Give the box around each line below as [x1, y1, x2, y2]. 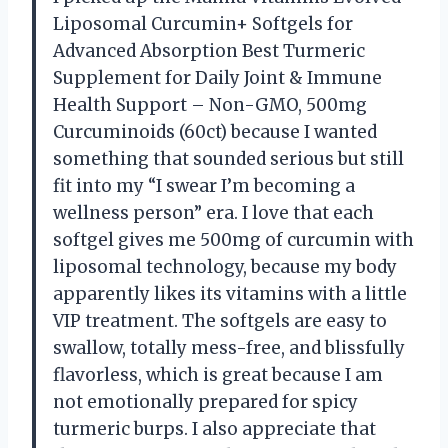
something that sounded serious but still [53, 147, 404, 170]
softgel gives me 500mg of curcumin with [53, 228, 414, 251]
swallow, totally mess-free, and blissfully [53, 336, 405, 359]
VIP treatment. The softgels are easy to [53, 309, 387, 332]
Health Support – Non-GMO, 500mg [53, 93, 367, 116]
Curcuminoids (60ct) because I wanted [53, 120, 377, 143]
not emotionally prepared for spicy [53, 390, 358, 413]
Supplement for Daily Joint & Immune [53, 66, 382, 89]
